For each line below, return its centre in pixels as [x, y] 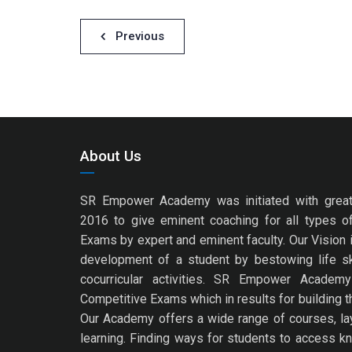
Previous [140, 36]
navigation [125, 65]
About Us [111, 156]
